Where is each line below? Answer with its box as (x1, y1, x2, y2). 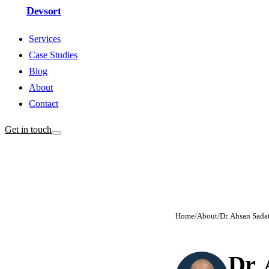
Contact (29, 98, 58, 109)
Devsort (26, 5, 61, 17)
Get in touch (5, 124, 52, 134)
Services (29, 34, 61, 44)
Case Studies (29, 50, 77, 60)
